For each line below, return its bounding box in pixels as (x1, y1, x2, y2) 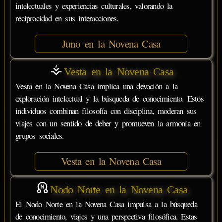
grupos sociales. (15, 130, 64, 142)
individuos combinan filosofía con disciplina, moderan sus (15, 105, 197, 117)
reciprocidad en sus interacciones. (15, 12, 118, 24)
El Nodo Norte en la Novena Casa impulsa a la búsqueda (15, 198, 197, 210)
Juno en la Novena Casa (61, 36, 161, 51)
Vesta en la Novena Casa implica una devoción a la (15, 80, 177, 92)
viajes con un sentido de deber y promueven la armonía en (15, 117, 201, 129)
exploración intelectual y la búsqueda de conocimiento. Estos (15, 93, 204, 105)
